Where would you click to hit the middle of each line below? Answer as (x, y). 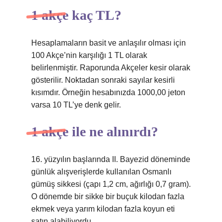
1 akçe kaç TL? (76, 15)
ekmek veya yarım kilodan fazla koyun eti (103, 209)
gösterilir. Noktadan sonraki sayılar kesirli (103, 80)
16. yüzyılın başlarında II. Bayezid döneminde (111, 159)
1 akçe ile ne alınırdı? (95, 132)
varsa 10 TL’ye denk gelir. (76, 105)
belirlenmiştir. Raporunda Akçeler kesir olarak (111, 68)
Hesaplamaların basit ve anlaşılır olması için (109, 43)
